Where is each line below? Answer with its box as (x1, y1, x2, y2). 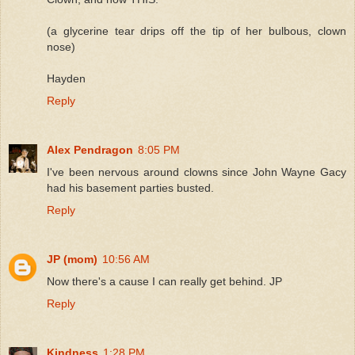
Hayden (47, 72, 86, 85)
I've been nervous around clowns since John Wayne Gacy (47, 165, 346, 178)
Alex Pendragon (47, 143, 133, 156)
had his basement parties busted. (47, 181, 214, 194)
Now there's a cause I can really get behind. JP (47, 274, 282, 288)
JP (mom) (47, 252, 97, 265)
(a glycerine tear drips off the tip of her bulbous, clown (47, 25, 346, 37)
